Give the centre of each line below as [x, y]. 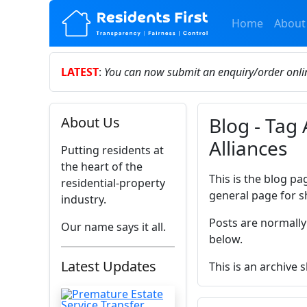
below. [226, 239]
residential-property [113, 183]
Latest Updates [109, 266]
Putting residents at [112, 150]
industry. [84, 199]
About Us [90, 122]
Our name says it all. [113, 227]
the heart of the [102, 167]
